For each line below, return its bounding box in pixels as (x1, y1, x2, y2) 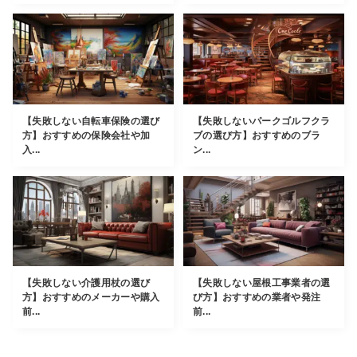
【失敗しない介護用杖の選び (22, 277, 151, 289)
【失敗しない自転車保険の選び (22, 115, 160, 127)
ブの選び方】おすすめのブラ (193, 129, 321, 141)
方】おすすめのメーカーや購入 (22, 292, 160, 304)
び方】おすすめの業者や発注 (193, 292, 321, 304)
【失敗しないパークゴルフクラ (193, 115, 331, 127)
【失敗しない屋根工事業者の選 (193, 277, 331, 289)
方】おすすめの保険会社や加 (22, 129, 151, 141)
